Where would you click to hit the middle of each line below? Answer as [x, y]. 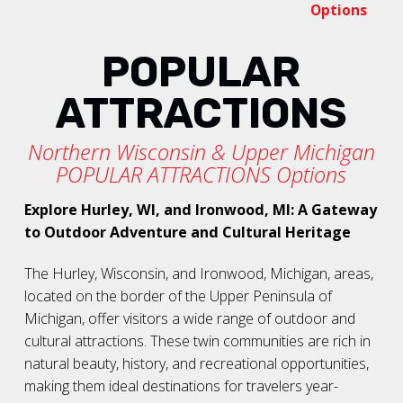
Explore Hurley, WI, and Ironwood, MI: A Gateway [200, 210]
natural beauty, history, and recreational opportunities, [196, 364]
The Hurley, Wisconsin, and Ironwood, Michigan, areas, [198, 274]
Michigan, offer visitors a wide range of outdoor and [189, 319]
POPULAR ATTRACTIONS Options [201, 175]
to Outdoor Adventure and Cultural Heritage [187, 233]
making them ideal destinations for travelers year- [181, 386]
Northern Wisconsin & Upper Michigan [201, 152]
